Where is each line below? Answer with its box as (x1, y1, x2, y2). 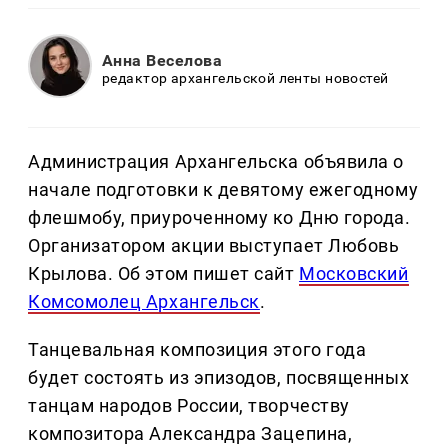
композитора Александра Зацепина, (28, 423, 353, 445)
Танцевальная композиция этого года (28, 339, 367, 361)
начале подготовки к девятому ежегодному (28, 179, 419, 201)
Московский (299, 263, 409, 285)
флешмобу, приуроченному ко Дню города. (28, 207, 411, 229)
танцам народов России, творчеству (28, 395, 350, 417)
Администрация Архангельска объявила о (28, 151, 404, 173)
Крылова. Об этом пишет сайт (28, 263, 300, 285)
